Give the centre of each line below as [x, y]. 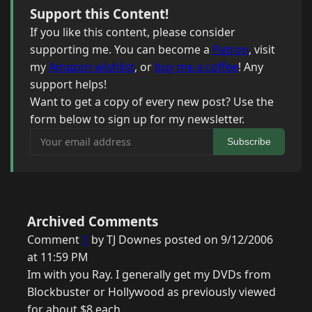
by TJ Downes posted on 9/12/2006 [181, 240]
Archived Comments [93, 221]
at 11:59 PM [58, 257]
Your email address [80, 136]
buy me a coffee [196, 67]
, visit [262, 50]
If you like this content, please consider [133, 32]
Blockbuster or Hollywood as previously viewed [151, 292]
